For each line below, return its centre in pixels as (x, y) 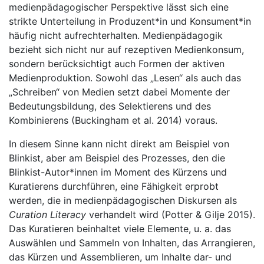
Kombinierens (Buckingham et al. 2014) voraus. (113, 120)
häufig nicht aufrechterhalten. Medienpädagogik (116, 35)
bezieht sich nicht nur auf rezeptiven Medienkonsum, (126, 49)
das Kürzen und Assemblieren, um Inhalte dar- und (120, 257)
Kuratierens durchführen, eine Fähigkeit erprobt (114, 186)
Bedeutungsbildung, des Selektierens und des (110, 106)
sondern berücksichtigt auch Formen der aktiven (117, 64)
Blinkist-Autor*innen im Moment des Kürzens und (118, 172)
